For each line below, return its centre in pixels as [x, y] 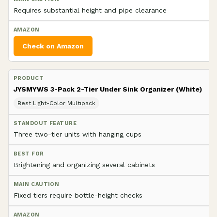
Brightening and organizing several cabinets [84, 164]
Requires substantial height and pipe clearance [90, 10]
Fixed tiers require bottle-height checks [78, 195]
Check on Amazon [53, 46]
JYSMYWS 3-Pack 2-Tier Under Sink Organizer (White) [108, 89]
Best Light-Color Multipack [56, 103]
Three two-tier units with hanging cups [77, 134]
